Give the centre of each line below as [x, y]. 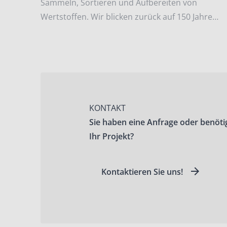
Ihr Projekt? [111, 137]
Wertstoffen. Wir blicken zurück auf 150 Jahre [126, 17]
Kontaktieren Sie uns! [142, 172]
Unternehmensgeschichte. [91, 31]
